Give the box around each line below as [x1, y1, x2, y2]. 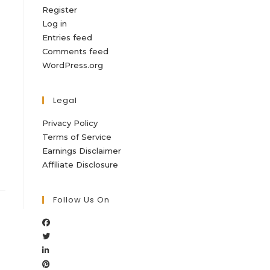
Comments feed [42, 46, 108, 56]
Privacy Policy [42, 118, 98, 128]
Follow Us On [53, 194, 110, 206]
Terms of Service [42, 132, 111, 142]
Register [42, 5, 77, 14]
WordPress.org [42, 60, 103, 70]
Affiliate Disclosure [42, 160, 118, 169]
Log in [42, 19, 67, 28]
